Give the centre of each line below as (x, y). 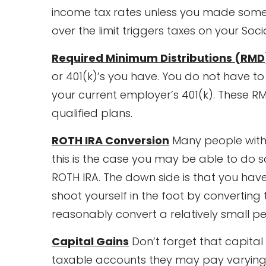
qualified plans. (92, 113)
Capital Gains (90, 242)
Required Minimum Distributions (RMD (158, 58)
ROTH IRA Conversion (110, 141)
